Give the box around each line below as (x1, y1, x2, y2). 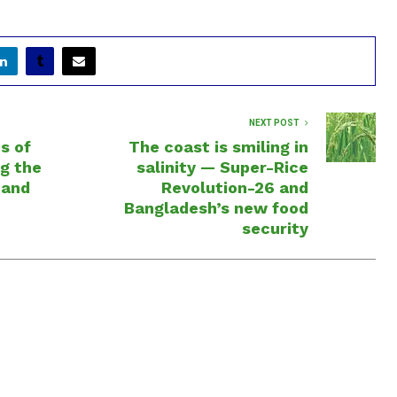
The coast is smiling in (128, 136, 308, 156)
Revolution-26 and (161, 177, 308, 197)
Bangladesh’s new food (124, 198, 308, 217)
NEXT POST (249, 117, 300, 128)
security (242, 218, 308, 237)
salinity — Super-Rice (136, 157, 308, 176)
